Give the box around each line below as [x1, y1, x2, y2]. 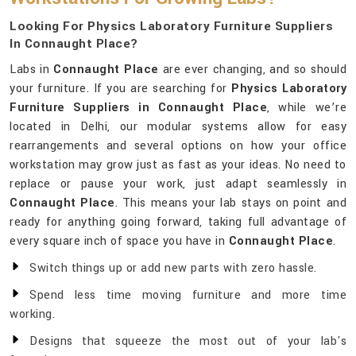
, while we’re [267, 99, 347, 117]
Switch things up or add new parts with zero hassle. [29, 260, 317, 277]
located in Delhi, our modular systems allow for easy [10, 118, 346, 136]
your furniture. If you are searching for [10, 80, 232, 98]
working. [10, 306, 55, 323]
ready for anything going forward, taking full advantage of [10, 214, 346, 231]
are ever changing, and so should [158, 61, 347, 79]
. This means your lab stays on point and [114, 195, 347, 212]
